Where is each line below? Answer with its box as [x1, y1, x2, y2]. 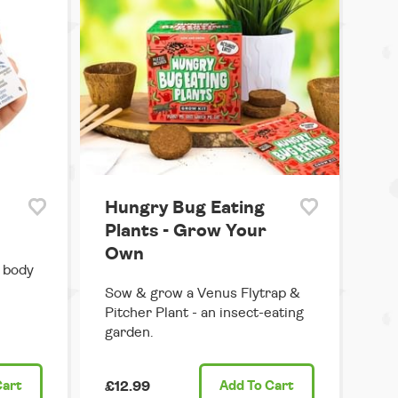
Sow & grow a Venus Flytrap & [104, 286, 300, 301]
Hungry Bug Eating [104, 199, 265, 218]
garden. [104, 325, 154, 340]
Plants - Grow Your [104, 222, 267, 241]
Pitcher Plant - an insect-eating [104, 306, 304, 321]
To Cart [244, 379, 294, 394]
